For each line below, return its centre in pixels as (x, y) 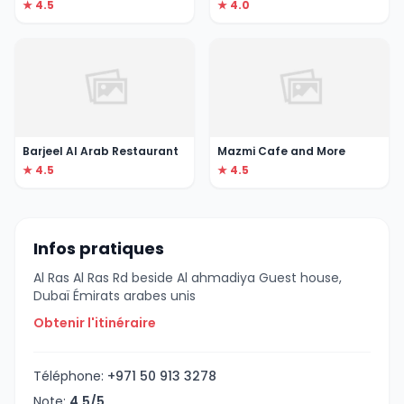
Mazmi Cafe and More (281, 151)
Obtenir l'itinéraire (95, 322)
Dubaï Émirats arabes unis (115, 295)
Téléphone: (70, 376)
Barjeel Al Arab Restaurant (101, 151)
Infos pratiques (99, 248)
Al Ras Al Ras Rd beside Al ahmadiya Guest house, (188, 277)
